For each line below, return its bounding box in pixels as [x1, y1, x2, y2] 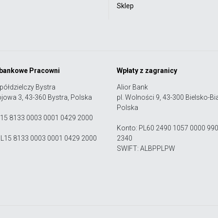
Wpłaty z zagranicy [117, 66, 177, 74]
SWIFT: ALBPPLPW [117, 144, 175, 152]
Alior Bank [117, 83, 148, 91]
